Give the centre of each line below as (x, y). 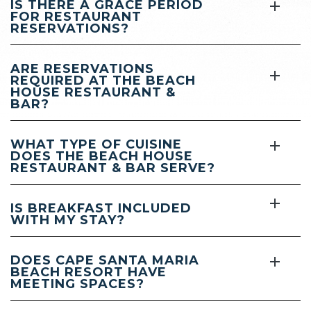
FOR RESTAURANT (76, 16)
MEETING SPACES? (77, 284)
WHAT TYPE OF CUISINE (96, 144)
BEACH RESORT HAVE (89, 272)
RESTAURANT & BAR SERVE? (113, 168)
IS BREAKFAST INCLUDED (101, 208)
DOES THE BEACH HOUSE (102, 156)
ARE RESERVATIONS (82, 68)
